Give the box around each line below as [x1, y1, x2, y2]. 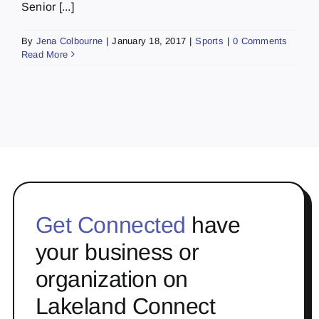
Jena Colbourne [36, 35, 103, 46]
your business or [35, 239, 199, 265]
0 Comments [233, 35, 288, 46]
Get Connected [35, 211, 186, 238]
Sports [195, 35, 224, 46]
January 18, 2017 [112, 35, 187, 46]
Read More [21, 48, 68, 60]
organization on [35, 266, 188, 292]
